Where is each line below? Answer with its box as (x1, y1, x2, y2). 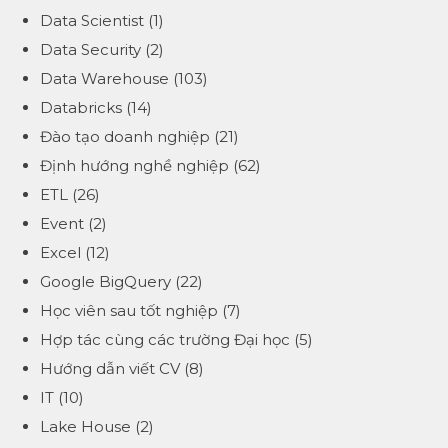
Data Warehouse (40, 69, 169, 89)
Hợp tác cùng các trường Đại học (40, 330, 290, 350)
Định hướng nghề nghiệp (40, 156, 229, 176)
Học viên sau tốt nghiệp (40, 301, 218, 321)
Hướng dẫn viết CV (40, 359, 180, 379)
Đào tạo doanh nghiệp (40, 127, 210, 147)
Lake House (40, 417, 131, 437)
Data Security (40, 40, 141, 60)
